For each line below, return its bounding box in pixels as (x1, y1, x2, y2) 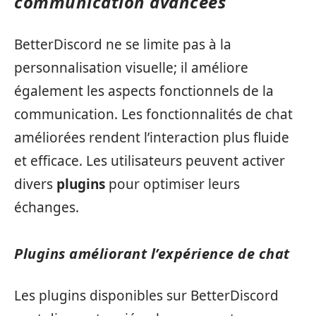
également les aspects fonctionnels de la (14, 82, 274, 100)
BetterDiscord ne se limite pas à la (14, 35, 231, 54)
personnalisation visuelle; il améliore (14, 59, 248, 77)
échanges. (14, 198, 79, 217)
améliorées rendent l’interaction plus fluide (14, 128, 289, 147)
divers (14, 175, 56, 193)
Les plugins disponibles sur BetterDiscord (14, 286, 279, 305)
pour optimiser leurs (105, 175, 240, 193)
